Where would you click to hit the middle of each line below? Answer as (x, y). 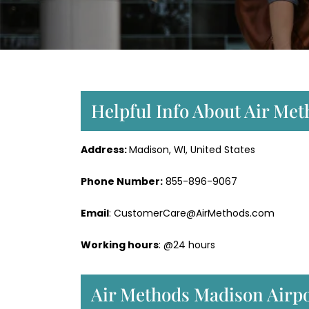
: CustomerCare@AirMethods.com (192, 213)
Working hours (120, 245)
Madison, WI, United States (192, 150)
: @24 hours (187, 245)
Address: (105, 150)
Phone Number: (122, 182)
